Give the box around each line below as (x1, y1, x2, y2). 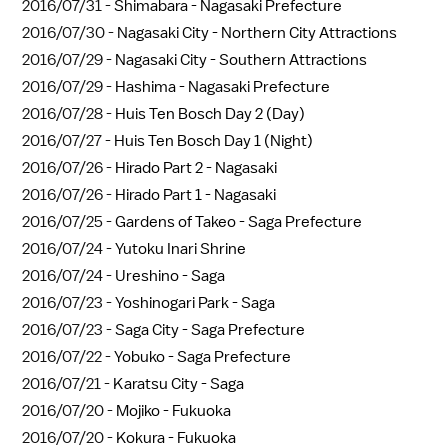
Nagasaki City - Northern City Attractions (117, 22, 397, 43)
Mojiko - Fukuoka (116, 400, 231, 421)
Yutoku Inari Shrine (115, 238, 246, 259)
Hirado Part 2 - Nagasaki (115, 157, 277, 178)
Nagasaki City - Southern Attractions (115, 49, 367, 70)
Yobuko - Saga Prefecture (114, 346, 291, 367)
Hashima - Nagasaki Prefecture (115, 76, 330, 97)
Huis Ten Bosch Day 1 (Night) (114, 130, 313, 151)
